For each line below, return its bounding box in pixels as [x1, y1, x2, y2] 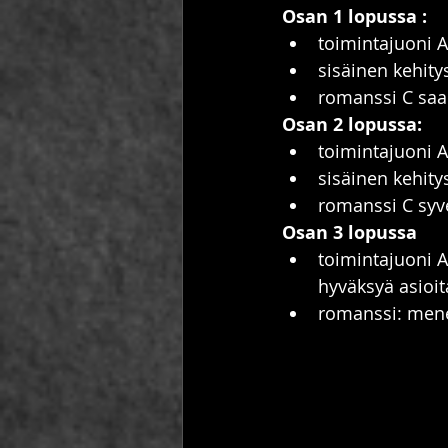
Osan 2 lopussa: [282, 112, 422, 137]
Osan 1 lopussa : [282, 4, 427, 29]
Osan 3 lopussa [282, 220, 417, 245]
